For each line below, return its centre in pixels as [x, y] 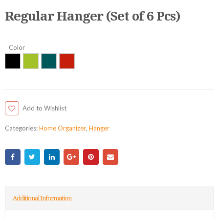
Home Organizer [63, 128]
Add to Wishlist [45, 108]
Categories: [22, 128]
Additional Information [42, 198]
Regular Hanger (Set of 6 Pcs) [93, 16]
